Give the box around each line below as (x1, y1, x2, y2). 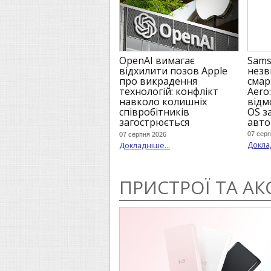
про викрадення (119, 74, 197, 88)
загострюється (119, 115, 189, 129)
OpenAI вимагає (119, 53, 195, 67)
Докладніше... (119, 139, 170, 151)
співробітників (119, 105, 189, 119)
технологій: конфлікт (119, 84, 218, 98)
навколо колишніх (119, 94, 207, 108)
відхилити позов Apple (119, 64, 227, 77)
